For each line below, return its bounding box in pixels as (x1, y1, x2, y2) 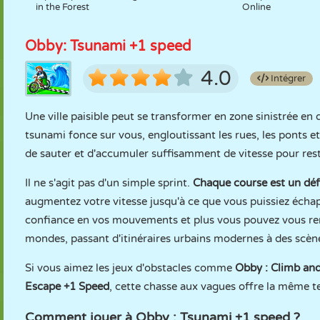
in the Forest (36, 1, 90, 13)
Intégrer (269, 73, 306, 84)
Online (242, 1, 271, 13)
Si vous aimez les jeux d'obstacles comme (25, 261, 235, 274)
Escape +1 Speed (25, 280, 109, 293)
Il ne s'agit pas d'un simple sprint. (25, 176, 193, 189)
